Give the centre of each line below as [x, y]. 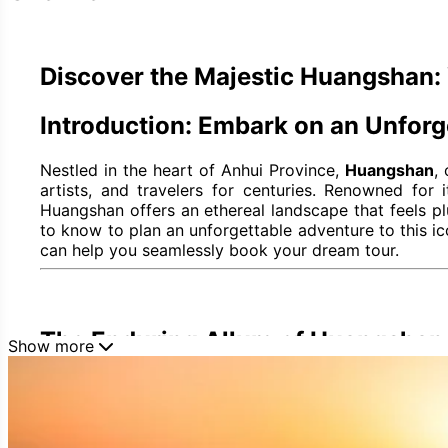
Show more [53, 346]
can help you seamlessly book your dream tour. [219, 249]
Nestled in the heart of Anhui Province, [193, 169]
